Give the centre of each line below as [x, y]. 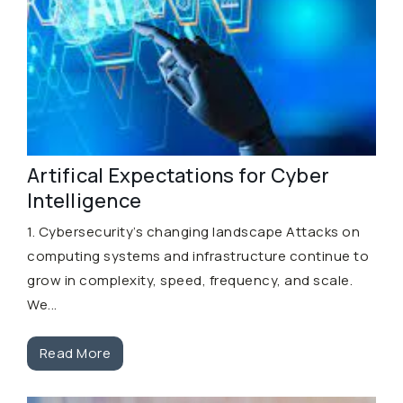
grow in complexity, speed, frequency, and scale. [190, 280]
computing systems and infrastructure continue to [198, 255]
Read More [75, 354]
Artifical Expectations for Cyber [178, 175]
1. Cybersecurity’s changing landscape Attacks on [193, 231]
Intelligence [84, 200]
